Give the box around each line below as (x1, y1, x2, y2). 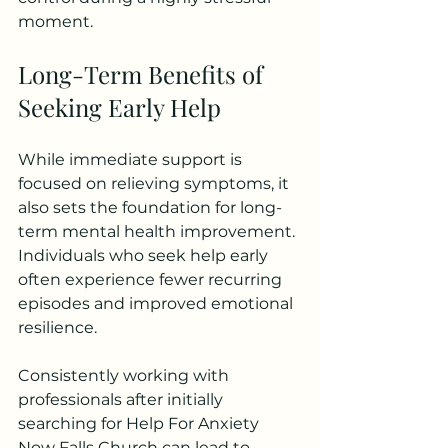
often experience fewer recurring (18, 270, 286, 290)
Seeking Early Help (18, 91, 221, 124)
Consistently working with (18, 366, 233, 386)
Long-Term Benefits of (18, 58, 269, 91)
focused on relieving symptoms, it (18, 174, 293, 194)
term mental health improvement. (18, 222, 299, 242)
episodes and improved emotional (18, 294, 297, 314)
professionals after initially (18, 390, 227, 410)
